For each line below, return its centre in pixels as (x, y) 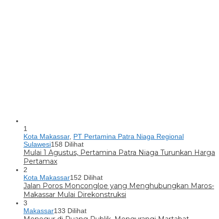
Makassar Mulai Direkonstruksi (75, 195)
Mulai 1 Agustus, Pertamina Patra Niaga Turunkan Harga (119, 153)
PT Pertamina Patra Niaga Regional (129, 137)
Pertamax (40, 162)
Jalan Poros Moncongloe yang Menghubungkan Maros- (119, 186)
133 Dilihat (70, 211)
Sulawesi (37, 144)
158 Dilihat (67, 144)
